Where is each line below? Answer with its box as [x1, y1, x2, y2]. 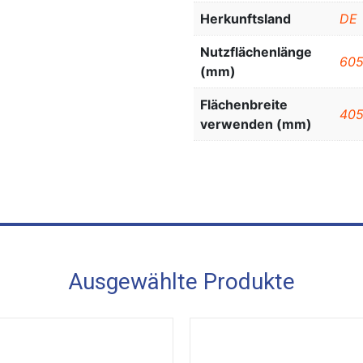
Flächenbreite [200, 96, 288, 113]
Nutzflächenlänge [200, 44, 312, 61]
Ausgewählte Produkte [68, 268, 295, 296]
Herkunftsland [200, 11, 291, 28]
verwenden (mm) [200, 116, 312, 133]
